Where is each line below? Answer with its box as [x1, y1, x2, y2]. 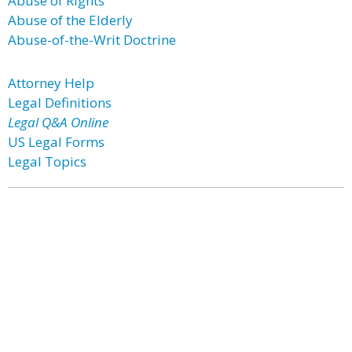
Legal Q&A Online [8, 113, 108, 131]
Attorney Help [8, 74, 94, 92]
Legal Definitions [8, 93, 112, 112]
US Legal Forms [8, 133, 104, 151]
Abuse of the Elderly [8, 11, 133, 29]
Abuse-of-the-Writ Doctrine [8, 31, 176, 49]
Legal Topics [8, 152, 86, 170]
